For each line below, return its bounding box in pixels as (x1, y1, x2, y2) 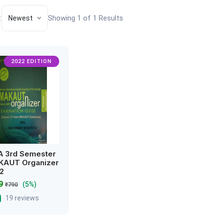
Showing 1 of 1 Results (48, 13, 123, 22)
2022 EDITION (11, 58, 52, 65)
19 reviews (5, 194, 39, 202)
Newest (8, 14, 33, 22)
